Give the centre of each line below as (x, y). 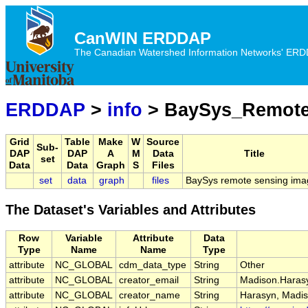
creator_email (149, 280)
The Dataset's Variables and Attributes (131, 210)
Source (163, 142)
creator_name (150, 296)
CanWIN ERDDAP (143, 38)
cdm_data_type (153, 265)
